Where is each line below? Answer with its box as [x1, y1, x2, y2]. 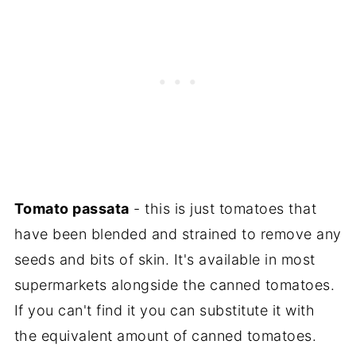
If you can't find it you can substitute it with [14, 301, 315, 319]
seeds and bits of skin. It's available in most [14, 250, 315, 268]
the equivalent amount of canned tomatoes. [14, 327, 317, 344]
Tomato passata [14, 199, 130, 217]
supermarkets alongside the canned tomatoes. [14, 276, 335, 293]
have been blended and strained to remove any [14, 225, 342, 242]
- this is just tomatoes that [129, 199, 317, 217]
